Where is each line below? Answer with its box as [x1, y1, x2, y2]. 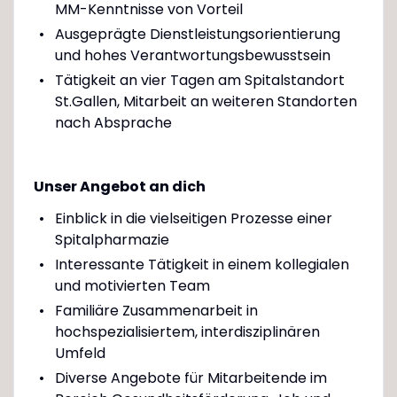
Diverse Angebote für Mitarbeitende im [54, 367, 327, 388]
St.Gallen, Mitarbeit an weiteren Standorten [54, 90, 357, 112]
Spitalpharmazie [54, 229, 169, 250]
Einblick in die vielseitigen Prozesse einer [54, 207, 332, 229]
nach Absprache [54, 112, 172, 133]
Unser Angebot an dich [33, 175, 206, 197]
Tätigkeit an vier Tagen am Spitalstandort [54, 69, 345, 90]
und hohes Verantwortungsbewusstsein [54, 44, 331, 66]
